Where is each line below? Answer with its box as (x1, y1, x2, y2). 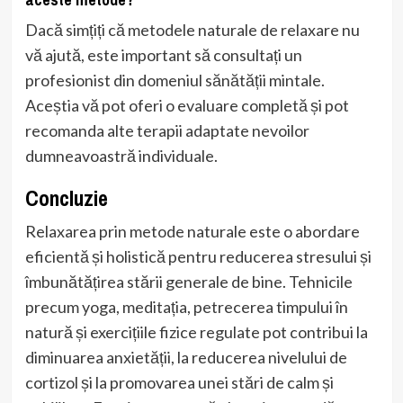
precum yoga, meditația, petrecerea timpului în (24, 296, 348, 317)
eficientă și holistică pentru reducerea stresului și (24, 246, 372, 266)
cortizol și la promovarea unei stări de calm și (24, 372, 334, 392)
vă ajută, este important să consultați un (24, 44, 302, 65)
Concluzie (24, 183, 108, 212)
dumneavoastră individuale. (24, 145, 218, 166)
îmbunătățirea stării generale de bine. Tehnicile (24, 271, 353, 291)
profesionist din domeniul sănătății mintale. (24, 69, 325, 90)
